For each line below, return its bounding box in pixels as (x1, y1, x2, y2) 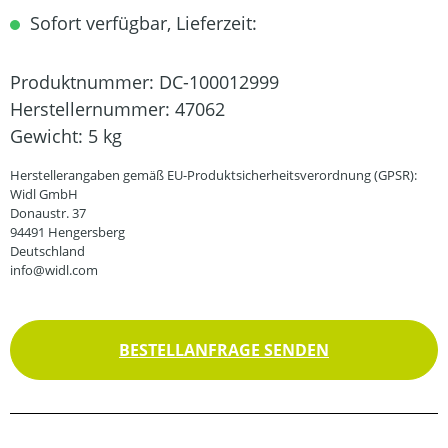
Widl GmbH (10, 185, 78, 203)
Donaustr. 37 (10, 204, 86, 222)
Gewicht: (10, 124, 88, 148)
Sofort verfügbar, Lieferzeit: (25, 11, 257, 35)
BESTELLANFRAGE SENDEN (119, 339, 329, 361)
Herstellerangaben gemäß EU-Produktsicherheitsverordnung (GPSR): (10, 166, 417, 184)
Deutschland (10, 242, 85, 260)
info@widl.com (10, 261, 98, 279)
